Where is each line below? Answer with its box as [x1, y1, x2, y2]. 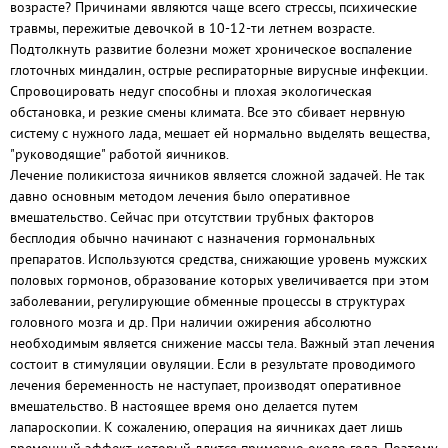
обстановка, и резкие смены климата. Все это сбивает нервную [10, 103, 405, 121]
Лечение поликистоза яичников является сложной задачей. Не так [10, 166, 425, 184]
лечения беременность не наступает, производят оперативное [10, 376, 401, 394]
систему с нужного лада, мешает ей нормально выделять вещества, [10, 124, 429, 142]
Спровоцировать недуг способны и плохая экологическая [10, 82, 372, 100]
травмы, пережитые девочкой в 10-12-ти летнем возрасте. [10, 19, 374, 37]
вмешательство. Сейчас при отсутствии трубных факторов [10, 208, 374, 226]
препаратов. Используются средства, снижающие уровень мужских [10, 250, 427, 268]
